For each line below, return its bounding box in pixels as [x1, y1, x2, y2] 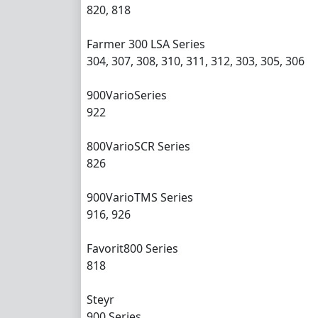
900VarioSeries [87, 87, 167, 103]
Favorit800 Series [87, 240, 178, 256]
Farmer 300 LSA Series [87, 35, 205, 52]
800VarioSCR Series [87, 138, 190, 154]
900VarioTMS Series [87, 189, 193, 205]
